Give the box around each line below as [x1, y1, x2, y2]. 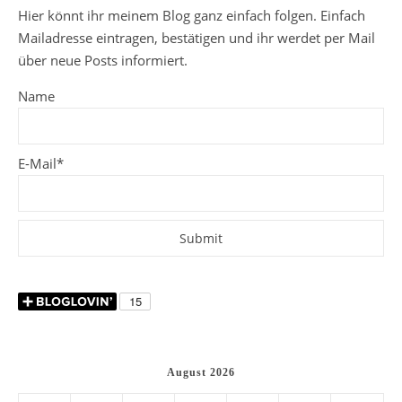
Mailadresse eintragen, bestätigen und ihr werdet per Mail [18, 29, 375, 47]
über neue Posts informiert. [18, 51, 188, 69]
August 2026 [167, 366, 235, 379]
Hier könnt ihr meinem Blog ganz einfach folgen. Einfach [18, 6, 365, 24]
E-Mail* [18, 154, 64, 172]
